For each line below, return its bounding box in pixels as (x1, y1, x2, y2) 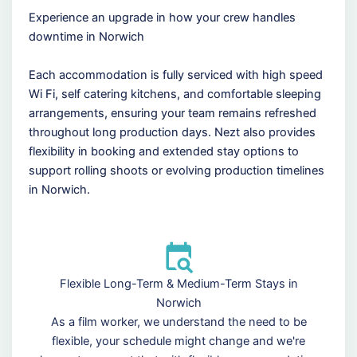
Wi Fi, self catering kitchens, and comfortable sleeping (28, 86, 321, 101)
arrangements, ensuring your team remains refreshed (28, 105, 316, 120)
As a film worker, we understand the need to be (50, 315, 307, 330)
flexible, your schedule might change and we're (52, 334, 305, 349)
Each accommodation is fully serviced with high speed (28, 67, 323, 82)
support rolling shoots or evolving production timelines (28, 163, 324, 178)
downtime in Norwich (28, 29, 144, 44)
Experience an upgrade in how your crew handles (28, 10, 296, 25)
